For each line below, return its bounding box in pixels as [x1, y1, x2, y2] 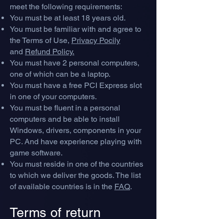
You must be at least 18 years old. [10, 13, 126, 22]
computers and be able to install [10, 114, 120, 124]
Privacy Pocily [71, 36, 120, 45]
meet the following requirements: [10, 2, 122, 11]
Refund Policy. [25, 47, 74, 56]
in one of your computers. [10, 92, 97, 101]
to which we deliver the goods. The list [10, 171, 141, 180]
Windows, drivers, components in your [10, 126, 141, 135]
